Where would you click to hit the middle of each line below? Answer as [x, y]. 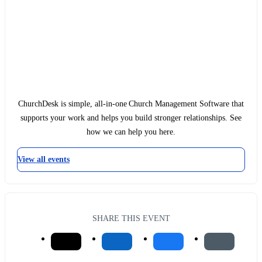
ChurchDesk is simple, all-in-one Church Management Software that [131, 104]
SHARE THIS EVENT [131, 218]
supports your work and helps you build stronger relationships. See [131, 118]
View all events [44, 160]
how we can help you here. [131, 132]
